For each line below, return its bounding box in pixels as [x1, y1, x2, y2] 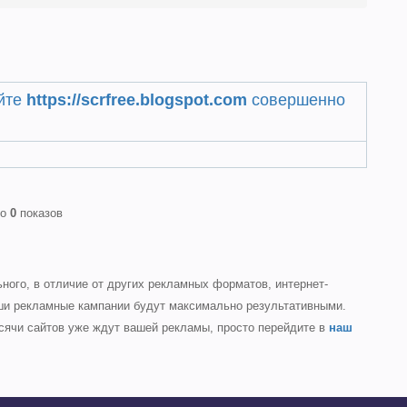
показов [16, 206, 63, 220]
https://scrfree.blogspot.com [26, 91, 248, 109]
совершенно [247, 91, 346, 109]
